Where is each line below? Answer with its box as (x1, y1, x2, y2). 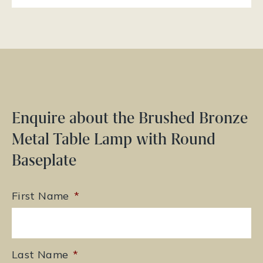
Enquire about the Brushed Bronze (12, 108, 248, 129)
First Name (12, 189, 69, 203)
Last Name (12, 248, 69, 262)
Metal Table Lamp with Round (12, 129, 215, 150)
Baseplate (12, 150, 76, 171)
